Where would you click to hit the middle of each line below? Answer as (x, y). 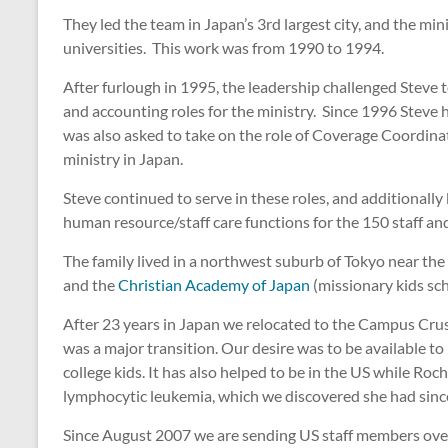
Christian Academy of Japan (214, 285)
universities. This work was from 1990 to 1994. (223, 48)
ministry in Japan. (123, 159)
